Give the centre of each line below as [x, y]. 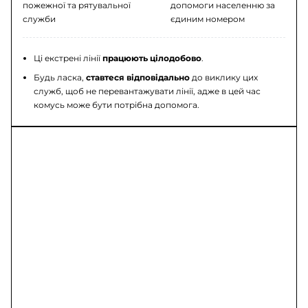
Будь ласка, [60, 77]
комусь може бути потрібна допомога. [117, 104]
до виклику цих [224, 77]
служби [40, 19]
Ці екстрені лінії [68, 58]
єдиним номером [208, 19]
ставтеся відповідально [138, 77]
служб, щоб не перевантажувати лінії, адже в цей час [147, 91]
